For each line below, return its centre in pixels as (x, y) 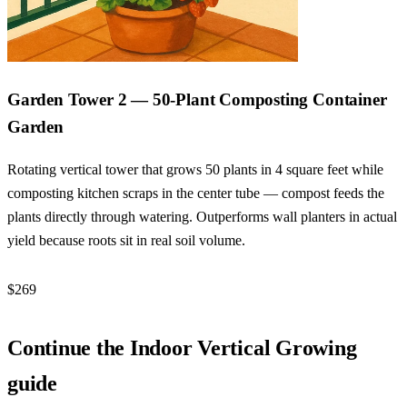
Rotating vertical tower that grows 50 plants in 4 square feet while (195, 169)
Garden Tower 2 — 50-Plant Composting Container (197, 100)
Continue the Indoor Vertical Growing (182, 347)
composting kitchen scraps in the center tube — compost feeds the (196, 193)
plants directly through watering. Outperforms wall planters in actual (202, 216)
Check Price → (109, 289)
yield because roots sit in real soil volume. (126, 240)
